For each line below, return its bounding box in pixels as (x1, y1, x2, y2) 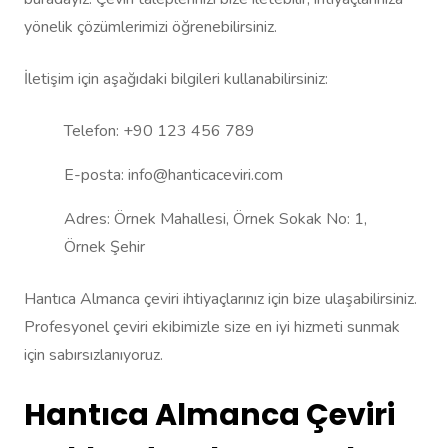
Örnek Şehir (64, 236, 145, 259)
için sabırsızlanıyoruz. (24, 344, 163, 367)
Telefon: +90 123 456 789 (64, 120, 255, 143)
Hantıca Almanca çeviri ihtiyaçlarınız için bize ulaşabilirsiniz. (24, 288, 417, 311)
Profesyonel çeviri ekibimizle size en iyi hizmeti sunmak (24, 316, 400, 339)
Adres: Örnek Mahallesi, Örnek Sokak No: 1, (64, 208, 367, 231)
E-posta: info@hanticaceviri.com (64, 164, 283, 187)
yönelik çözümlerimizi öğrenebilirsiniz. (24, 16, 277, 39)
